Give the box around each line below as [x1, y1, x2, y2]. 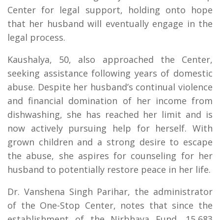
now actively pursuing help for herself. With [7, 122, 213, 135]
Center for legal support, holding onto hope [7, 4, 213, 16]
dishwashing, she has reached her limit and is [7, 109, 213, 121]
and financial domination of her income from [7, 95, 213, 107]
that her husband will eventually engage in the [7, 18, 213, 30]
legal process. [7, 31, 65, 44]
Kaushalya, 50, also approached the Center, [7, 54, 213, 66]
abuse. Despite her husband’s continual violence [7, 81, 213, 93]
